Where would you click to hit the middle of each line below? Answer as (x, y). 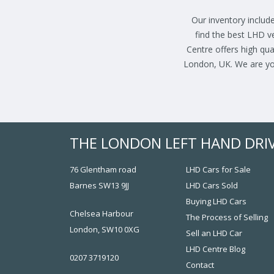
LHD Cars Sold (212, 186)
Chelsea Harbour (102, 214)
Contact (200, 265)
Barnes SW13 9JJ (99, 186)
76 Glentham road (103, 170)
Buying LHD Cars (216, 202)
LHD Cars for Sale (218, 170)
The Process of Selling (227, 217)
